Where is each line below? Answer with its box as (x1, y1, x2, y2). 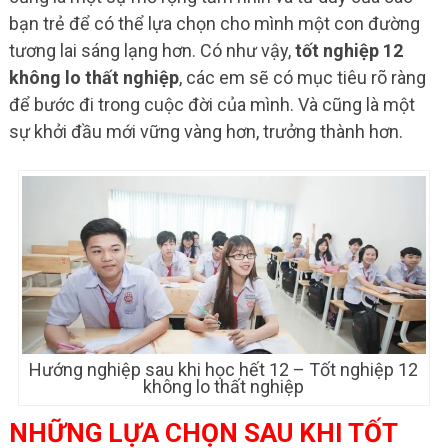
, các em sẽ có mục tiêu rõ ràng (178, 67, 426, 89)
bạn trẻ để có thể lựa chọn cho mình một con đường (8, 13, 420, 35)
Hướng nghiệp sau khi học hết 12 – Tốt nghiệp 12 (29, 359, 419, 381)
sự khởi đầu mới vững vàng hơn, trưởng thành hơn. (8, 121, 403, 143)
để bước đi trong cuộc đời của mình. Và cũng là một (8, 94, 415, 116)
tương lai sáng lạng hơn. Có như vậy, (8, 40, 295, 62)
